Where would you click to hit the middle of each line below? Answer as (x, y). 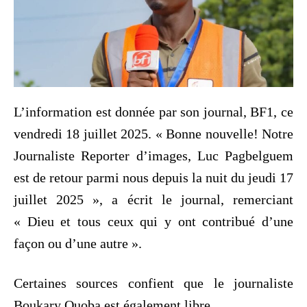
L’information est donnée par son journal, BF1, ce (153, 111)
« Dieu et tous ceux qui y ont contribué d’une (153, 221)
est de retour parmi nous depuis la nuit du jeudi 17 (153, 177)
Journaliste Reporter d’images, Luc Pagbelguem (153, 155)
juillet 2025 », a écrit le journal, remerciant (153, 199)
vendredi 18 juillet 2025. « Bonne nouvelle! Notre (153, 133)
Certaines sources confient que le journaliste (153, 283)
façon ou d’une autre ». (78, 243)
